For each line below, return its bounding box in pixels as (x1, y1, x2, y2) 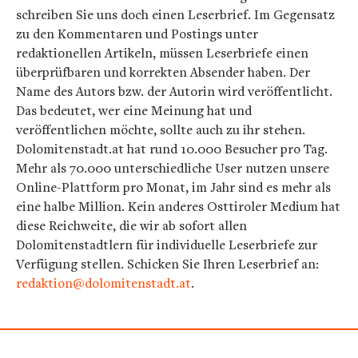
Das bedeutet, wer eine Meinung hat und (16, 101, 252, 119)
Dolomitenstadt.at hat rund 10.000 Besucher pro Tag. (16, 139, 328, 157)
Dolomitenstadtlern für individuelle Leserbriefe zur (16, 235, 317, 253)
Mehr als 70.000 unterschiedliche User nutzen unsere (16, 158, 329, 177)
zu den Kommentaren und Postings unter (16, 24, 258, 42)
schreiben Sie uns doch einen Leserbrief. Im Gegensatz (16, 5, 335, 23)
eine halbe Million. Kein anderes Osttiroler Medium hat (16, 197, 340, 215)
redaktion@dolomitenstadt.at (16, 273, 191, 292)
